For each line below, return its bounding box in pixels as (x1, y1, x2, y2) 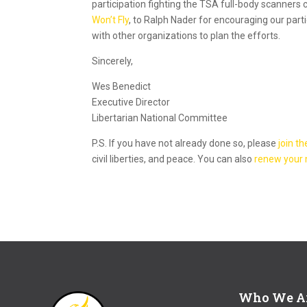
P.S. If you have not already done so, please (92, 137, 279, 149)
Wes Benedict (92, 80, 151, 92)
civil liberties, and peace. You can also (92, 153, 255, 164)
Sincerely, (92, 55, 134, 66)
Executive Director (92, 96, 171, 108)
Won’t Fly (92, 14, 130, 25)
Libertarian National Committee (92, 112, 228, 123)
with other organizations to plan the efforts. (92, 29, 281, 41)
